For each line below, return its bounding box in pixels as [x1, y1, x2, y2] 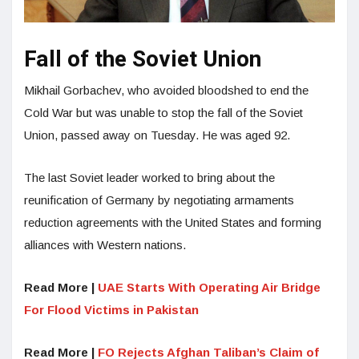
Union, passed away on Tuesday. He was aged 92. [24, 127, 293, 142]
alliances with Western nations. [24, 237, 189, 252]
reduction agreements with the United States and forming [24, 215, 321, 229]
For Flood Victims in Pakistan [24, 302, 199, 317]
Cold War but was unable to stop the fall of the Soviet [24, 105, 303, 119]
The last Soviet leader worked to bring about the [24, 170, 275, 184]
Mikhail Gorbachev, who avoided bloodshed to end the [24, 83, 309, 97]
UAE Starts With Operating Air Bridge [98, 280, 321, 294]
